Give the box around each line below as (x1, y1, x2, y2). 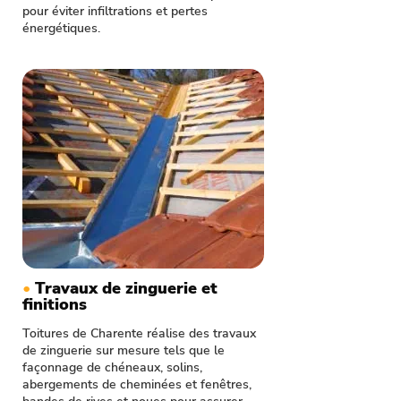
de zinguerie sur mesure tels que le (22, 342, 225, 359)
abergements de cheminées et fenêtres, (22, 376, 252, 393)
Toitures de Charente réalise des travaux (22, 325, 256, 342)
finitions (22, 294, 87, 315)
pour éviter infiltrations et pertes (22, 3, 208, 20)
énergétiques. (22, 20, 100, 37)
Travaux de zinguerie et (35, 277, 218, 299)
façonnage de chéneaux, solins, (22, 359, 202, 376)
